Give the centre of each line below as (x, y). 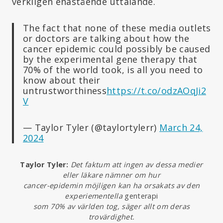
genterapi (141, 196)
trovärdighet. (111, 217)
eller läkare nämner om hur (111, 175)
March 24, (181, 127)
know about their (62, 80)
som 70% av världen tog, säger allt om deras (111, 206)
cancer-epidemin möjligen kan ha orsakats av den (111, 185)
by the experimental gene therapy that (110, 59)
